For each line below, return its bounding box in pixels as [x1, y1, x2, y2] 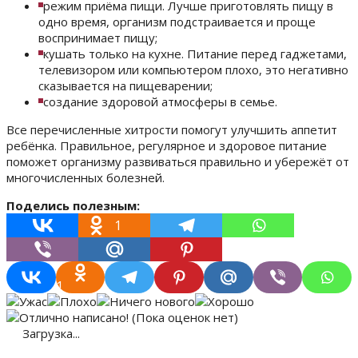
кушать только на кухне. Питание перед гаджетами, [43, 46, 347, 62]
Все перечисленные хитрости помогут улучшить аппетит [6, 121, 337, 138]
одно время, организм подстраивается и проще [38, 14, 316, 30]
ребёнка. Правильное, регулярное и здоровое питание [6, 137, 327, 154]
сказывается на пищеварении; [38, 78, 213, 94]
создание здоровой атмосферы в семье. [43, 93, 277, 110]
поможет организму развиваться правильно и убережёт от [6, 153, 349, 170]
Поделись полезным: [6, 197, 140, 214]
